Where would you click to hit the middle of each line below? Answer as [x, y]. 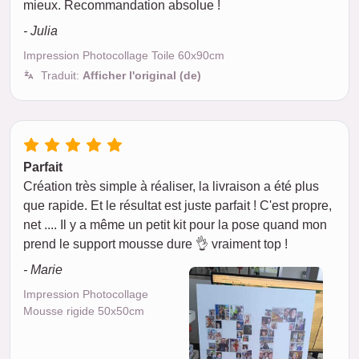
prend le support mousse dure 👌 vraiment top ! [155, 244]
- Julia [40, 31]
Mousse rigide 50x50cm [84, 311]
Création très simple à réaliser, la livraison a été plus [171, 186]
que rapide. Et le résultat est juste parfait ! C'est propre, [177, 206]
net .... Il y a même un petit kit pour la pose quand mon [175, 225]
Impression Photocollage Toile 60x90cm [124, 55]
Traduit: [62, 75]
